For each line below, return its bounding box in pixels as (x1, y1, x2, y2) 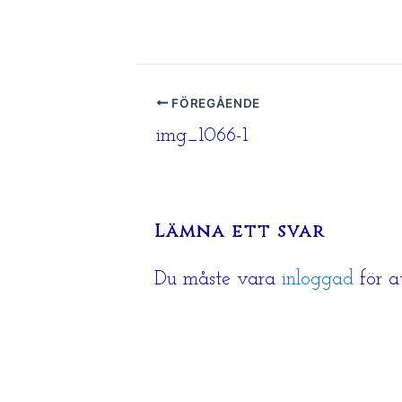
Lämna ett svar (154, 218, 326, 243)
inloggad (282, 268, 354, 290)
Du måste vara (154, 268, 282, 290)
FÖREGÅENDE (168, 95, 261, 110)
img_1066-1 (156, 125, 248, 146)
